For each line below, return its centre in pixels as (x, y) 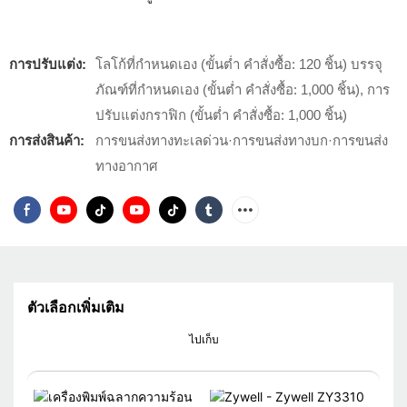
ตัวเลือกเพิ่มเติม (76, 308)
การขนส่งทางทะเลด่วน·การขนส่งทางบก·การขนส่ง (242, 140)
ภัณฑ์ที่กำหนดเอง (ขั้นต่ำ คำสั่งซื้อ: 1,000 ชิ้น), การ (243, 89)
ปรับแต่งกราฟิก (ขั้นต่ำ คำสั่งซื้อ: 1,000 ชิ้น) (221, 115)
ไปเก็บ (203, 340)
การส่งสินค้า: (47, 140)
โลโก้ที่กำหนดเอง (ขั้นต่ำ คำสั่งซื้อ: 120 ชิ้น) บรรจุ (239, 64)
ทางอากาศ (127, 166)
